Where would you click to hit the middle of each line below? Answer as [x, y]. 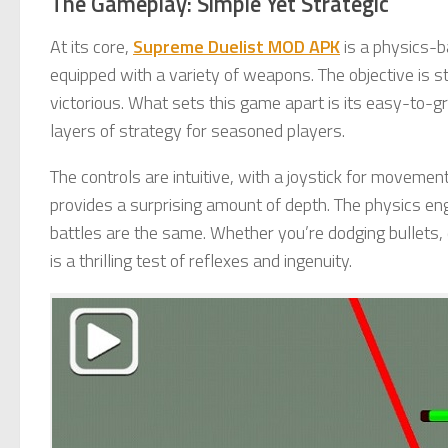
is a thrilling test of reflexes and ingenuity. [201, 260]
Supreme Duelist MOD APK [236, 46]
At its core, [91, 46]
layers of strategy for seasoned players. [197, 130]
